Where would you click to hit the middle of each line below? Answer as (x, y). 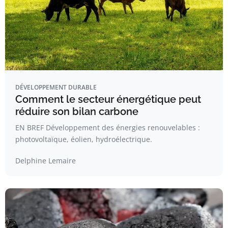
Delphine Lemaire (46, 161)
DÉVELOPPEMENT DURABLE (56, 87)
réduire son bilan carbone (77, 111)
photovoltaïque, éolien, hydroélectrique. (84, 139)
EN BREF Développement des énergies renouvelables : (108, 127)
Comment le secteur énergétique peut (108, 99)
